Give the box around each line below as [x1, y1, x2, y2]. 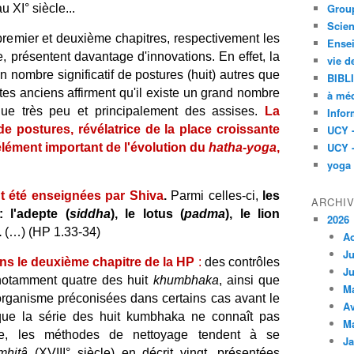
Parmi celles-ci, [166, 189, 263, 202]
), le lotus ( [110, 207, 185, 220]
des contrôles [201, 255, 281, 269]
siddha [69, 207, 111, 220]
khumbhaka [153, 273, 219, 287]
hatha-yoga [209, 141, 277, 154]
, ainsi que [218, 273, 281, 287]
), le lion [225, 207, 281, 220]
